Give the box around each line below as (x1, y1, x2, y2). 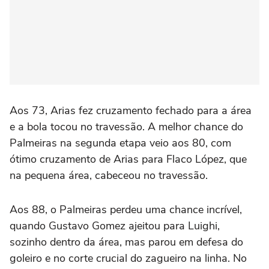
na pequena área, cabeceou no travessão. (10, 168, 208, 183)
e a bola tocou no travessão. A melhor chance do (10, 119, 243, 134)
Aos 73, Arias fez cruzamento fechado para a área (10, 103, 252, 118)
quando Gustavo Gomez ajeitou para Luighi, (10, 219, 220, 234)
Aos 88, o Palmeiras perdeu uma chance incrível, (10, 202, 242, 217)
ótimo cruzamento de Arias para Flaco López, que (10, 152, 247, 167)
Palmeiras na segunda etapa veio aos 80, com (10, 136, 231, 151)
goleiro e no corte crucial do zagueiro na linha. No (10, 251, 247, 266)
